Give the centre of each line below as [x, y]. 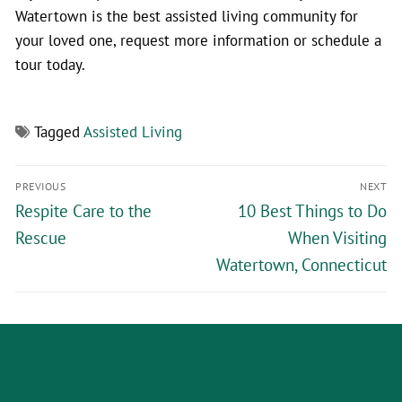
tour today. [50, 65]
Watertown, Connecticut [301, 265]
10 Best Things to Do [312, 211]
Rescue [41, 238]
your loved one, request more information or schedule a [198, 40]
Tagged [59, 132]
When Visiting [337, 238]
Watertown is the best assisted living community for [187, 16]
